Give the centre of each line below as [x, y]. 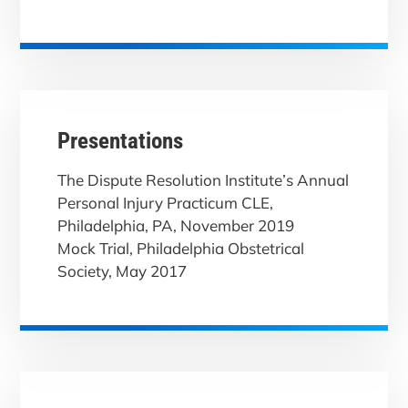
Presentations [120, 141]
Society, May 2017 [122, 270]
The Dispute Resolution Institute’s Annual [203, 179]
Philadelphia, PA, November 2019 [175, 225]
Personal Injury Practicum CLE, [165, 202]
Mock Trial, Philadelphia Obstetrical [180, 248]
